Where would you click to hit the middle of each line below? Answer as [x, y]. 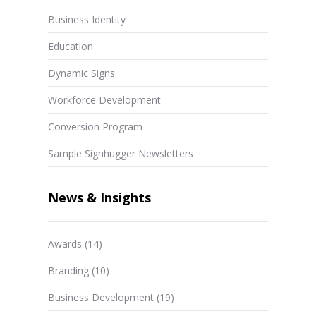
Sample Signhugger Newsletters [120, 154]
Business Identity [86, 20]
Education [70, 47]
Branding [68, 271]
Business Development [101, 298]
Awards [65, 244]
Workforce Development [104, 100]
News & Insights [99, 198]
